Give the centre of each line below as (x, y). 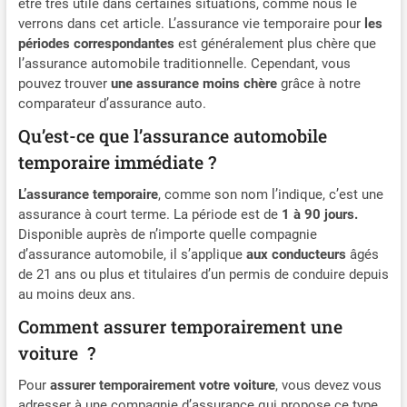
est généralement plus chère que (275, 43)
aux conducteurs (294, 254)
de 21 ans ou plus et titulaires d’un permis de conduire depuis (203, 274)
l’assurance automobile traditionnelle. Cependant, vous (184, 63)
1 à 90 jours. (318, 214)
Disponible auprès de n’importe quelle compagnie (167, 234)
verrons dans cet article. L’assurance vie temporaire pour (189, 23)
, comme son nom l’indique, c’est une (270, 194)
